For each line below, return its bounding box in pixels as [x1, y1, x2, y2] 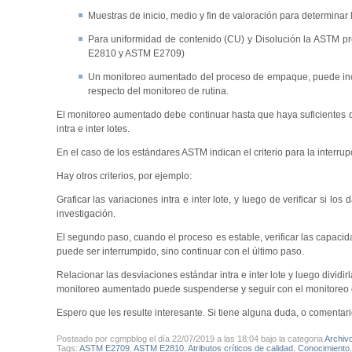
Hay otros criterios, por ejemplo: [56, 170, 192, 182]
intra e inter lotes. [56, 123, 130, 135]
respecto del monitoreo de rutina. [87, 86, 229, 97]
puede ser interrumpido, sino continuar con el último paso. [56, 246, 304, 258]
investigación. [56, 208, 118, 220]
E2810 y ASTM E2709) [87, 48, 185, 60]
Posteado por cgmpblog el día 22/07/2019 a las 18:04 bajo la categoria [56, 333, 324, 343]
